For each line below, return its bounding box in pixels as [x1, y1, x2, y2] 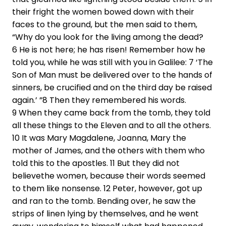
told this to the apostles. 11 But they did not [12, 157, 180, 169]
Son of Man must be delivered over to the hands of [12, 69, 212, 81]
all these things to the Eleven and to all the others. [12, 120, 211, 132]
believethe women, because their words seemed [12, 170, 205, 182]
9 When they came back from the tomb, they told [12, 107, 210, 119]
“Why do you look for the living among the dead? [12, 31, 203, 43]
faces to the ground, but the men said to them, [12, 19, 197, 31]
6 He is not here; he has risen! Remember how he [12, 44, 205, 56]
